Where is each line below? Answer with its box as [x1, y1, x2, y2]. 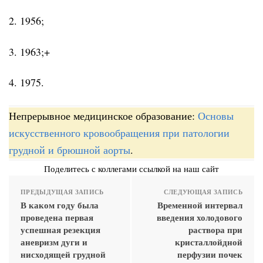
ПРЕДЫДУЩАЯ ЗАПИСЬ [21, 187, 104, 197]
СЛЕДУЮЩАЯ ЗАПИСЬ [163, 187, 242, 197]
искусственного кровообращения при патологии [9, 125, 230, 140]
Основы [198, 108, 234, 123]
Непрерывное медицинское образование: [9, 108, 198, 123]
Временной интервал [157, 198, 242, 211]
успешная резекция [21, 222, 100, 236]
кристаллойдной [175, 235, 242, 248]
